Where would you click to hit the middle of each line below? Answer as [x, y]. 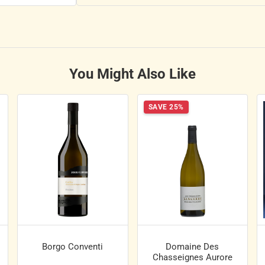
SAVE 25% [166, 107]
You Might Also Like [132, 74]
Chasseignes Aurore [192, 258]
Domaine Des [193, 247]
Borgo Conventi [73, 247]
